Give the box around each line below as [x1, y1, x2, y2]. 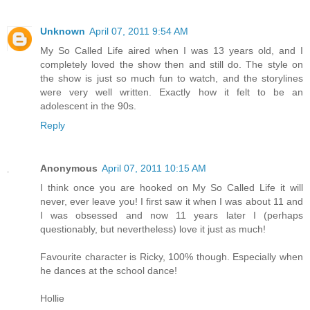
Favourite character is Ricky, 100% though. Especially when [40, 250, 303, 262]
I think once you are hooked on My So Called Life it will [40, 181, 303, 193]
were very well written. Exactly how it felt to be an [40, 86, 303, 98]
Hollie [40, 292, 64, 304]
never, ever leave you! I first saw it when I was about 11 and [40, 195, 303, 207]
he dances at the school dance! [40, 264, 177, 276]
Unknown [40, 25, 85, 37]
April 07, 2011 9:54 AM [89, 25, 188, 37]
